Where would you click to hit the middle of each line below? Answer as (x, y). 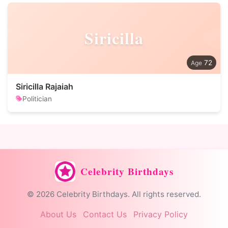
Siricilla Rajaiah (45, 87)
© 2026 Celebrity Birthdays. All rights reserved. (114, 194)
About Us (58, 214)
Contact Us (105, 214)
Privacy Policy (161, 214)
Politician (37, 99)
